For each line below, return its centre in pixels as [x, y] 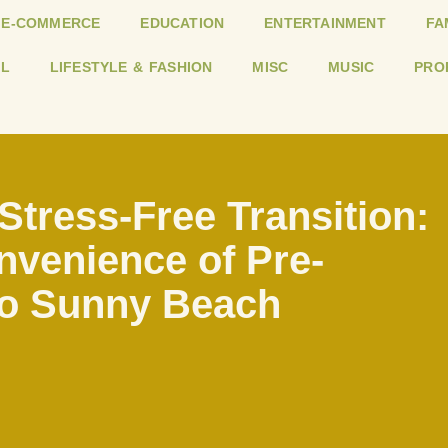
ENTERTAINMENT [325, 23]
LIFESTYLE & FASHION [131, 67]
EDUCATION [182, 23]
